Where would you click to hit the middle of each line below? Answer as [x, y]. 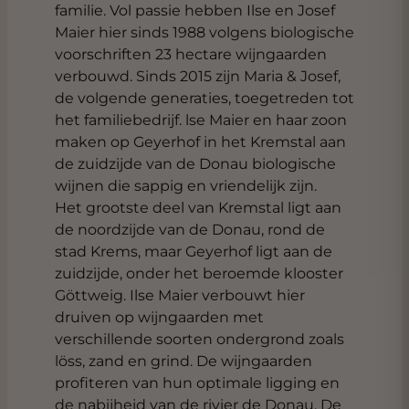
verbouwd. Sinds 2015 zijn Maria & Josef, [198, 76]
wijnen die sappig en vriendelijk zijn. [186, 186]
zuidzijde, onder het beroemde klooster [199, 273]
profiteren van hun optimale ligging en [197, 383]
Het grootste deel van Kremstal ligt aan [198, 208]
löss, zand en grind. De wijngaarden [184, 361]
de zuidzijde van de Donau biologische [195, 164]
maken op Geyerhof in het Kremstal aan [200, 142]
